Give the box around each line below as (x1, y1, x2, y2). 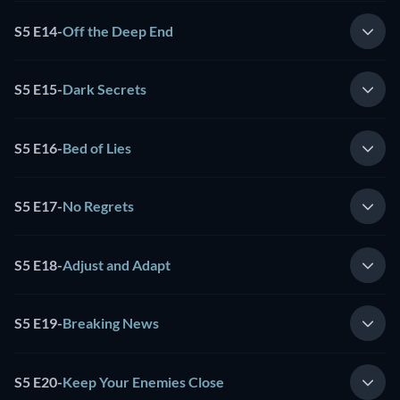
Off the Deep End (62, 21, 173, 39)
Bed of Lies (62, 138, 131, 156)
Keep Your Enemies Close (62, 372, 224, 390)
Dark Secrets (62, 80, 146, 98)
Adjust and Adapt (62, 255, 171, 273)
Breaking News (62, 314, 159, 332)
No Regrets (62, 197, 134, 215)
